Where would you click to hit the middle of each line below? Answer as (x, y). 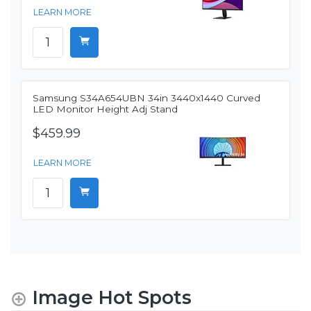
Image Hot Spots (112, 297)
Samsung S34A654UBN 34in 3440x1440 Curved (146, 98)
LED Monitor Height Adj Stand (105, 109)
